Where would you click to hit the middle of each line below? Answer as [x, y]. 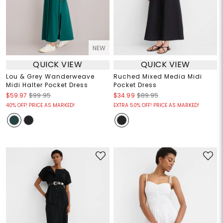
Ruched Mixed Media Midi [158, 76]
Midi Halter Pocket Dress [47, 85]
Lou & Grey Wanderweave [50, 76]
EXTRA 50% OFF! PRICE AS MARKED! [156, 105]
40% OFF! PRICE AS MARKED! [40, 105]
